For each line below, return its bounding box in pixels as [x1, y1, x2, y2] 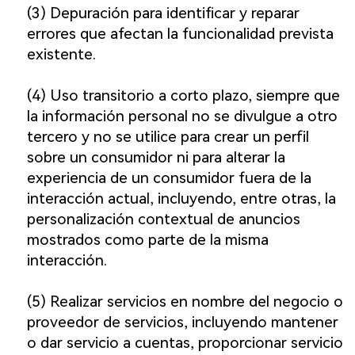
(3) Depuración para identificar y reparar [26, 4, 300, 23]
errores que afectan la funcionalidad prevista [26, 25, 334, 44]
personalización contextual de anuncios [26, 210, 300, 229]
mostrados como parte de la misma [26, 231, 269, 250]
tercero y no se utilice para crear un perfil [26, 128, 309, 147]
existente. [26, 45, 96, 64]
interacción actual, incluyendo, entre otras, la [26, 189, 336, 208]
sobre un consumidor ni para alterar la [26, 148, 285, 167]
